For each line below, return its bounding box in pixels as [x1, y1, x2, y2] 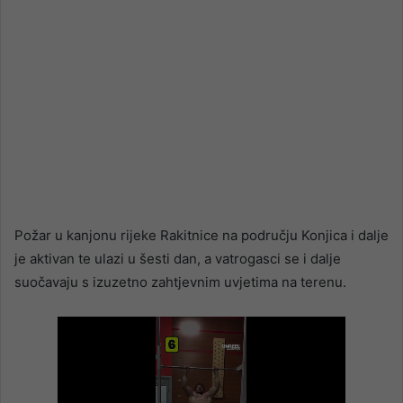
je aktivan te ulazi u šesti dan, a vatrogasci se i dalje [14, 250, 341, 268]
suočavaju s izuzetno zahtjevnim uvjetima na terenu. [14, 273, 346, 291]
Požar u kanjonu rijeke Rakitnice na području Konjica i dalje [14, 227, 389, 245]
